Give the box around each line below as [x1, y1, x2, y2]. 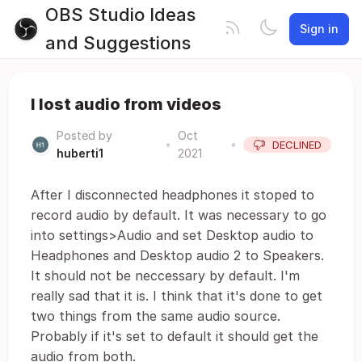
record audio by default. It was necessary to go [31, 207, 326, 223]
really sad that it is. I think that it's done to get [31, 288, 322, 304]
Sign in [300, 22, 339, 36]
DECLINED [272, 138, 322, 151]
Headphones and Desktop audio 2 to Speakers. [31, 247, 324, 263]
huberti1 [57, 146, 103, 160]
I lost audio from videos [31, 95, 221, 114]
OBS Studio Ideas [45, 4, 196, 25]
